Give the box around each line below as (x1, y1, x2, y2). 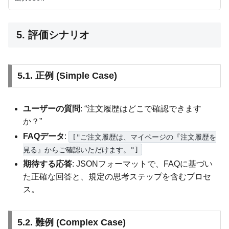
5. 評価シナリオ (16, 29, 89, 41)
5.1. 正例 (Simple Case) (17, 71, 117, 81)
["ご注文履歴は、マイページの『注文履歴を (72, 132, 216, 141)
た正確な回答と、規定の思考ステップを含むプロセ (23, 172, 212, 181)
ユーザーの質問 (23, 104, 81, 113)
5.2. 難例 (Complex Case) (17, 217, 126, 227)
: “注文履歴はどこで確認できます (80, 104, 202, 113)
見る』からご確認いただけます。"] (23, 145, 139, 154)
